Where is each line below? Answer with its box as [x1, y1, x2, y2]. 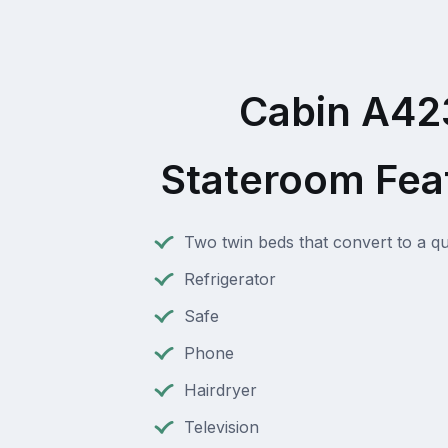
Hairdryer [183, 380, 257, 401]
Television [183, 417, 259, 438]
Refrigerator [183, 269, 276, 290]
